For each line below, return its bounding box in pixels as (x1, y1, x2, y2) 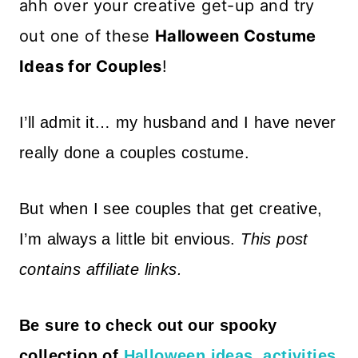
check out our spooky (105, 316, 277, 334)
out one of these (19, 26, 155, 46)
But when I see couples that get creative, (19, 200, 323, 217)
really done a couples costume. (19, 144, 249, 161)
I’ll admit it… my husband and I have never (19, 113, 336, 131)
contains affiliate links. (19, 261, 182, 278)
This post (241, 230, 308, 248)
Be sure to (19, 316, 106, 334)
